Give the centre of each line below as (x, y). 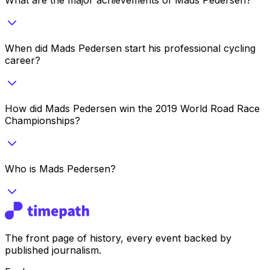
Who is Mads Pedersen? (60, 168)
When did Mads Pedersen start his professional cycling (130, 48)
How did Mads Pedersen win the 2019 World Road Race (132, 108)
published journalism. (53, 250)
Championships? (42, 120)
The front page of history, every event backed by (118, 238)
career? (23, 60)
